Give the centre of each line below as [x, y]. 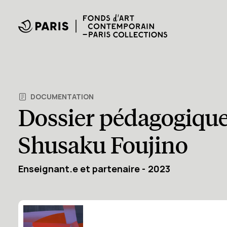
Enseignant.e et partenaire [79, 169]
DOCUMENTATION [62, 97]
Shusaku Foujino [103, 145]
